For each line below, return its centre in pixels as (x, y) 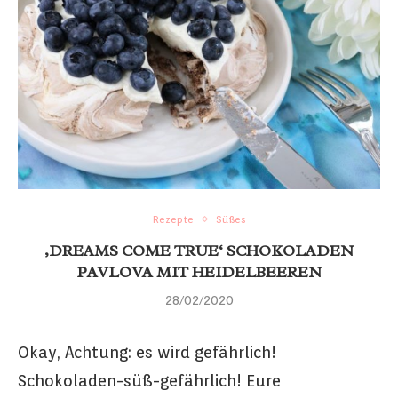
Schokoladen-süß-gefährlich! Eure (149, 380)
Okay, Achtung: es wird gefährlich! (147, 352)
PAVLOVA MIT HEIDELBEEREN (199, 271)
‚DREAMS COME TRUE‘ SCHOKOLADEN (199, 250)
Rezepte (173, 219)
